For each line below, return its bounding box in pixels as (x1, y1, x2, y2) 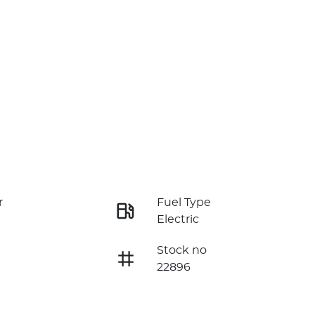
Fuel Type (156, 196, 211, 208)
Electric (156, 213, 199, 225)
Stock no (156, 244, 207, 256)
